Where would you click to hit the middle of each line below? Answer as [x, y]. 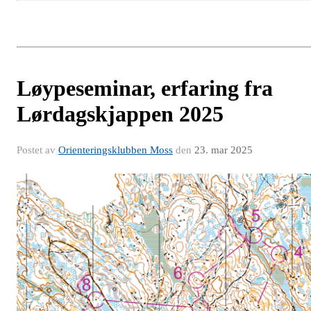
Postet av [37, 150]
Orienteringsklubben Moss [116, 150]
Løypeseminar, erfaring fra [145, 89]
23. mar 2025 [224, 150]
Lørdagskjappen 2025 [120, 114]
